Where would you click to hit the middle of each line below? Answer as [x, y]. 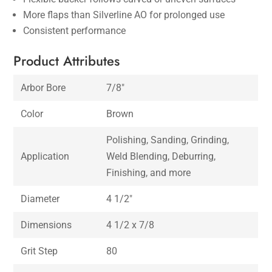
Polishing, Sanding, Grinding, [168, 140]
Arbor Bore [43, 88]
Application [45, 157]
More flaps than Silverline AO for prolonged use [124, 15]
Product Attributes [67, 61]
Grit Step [39, 251]
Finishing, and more [149, 173]
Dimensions [46, 225]
